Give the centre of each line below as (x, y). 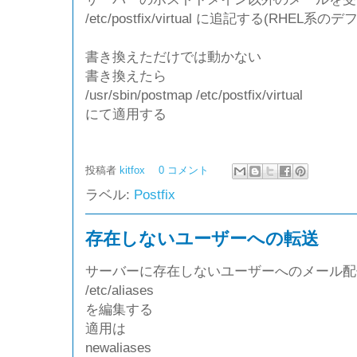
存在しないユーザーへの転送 (202, 238)
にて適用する (126, 114)
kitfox (134, 170)
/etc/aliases (120, 290)
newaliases (118, 347)
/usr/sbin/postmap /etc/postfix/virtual (194, 94)
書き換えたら (126, 75)
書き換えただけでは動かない (173, 56)
